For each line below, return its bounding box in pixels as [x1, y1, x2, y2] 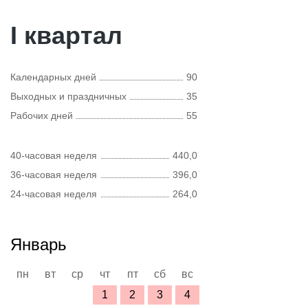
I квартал [10, 21, 122, 49]
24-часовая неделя [10, 188, 97, 199]
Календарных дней [10, 71, 96, 82]
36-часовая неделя [10, 169, 97, 180]
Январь [10, 235, 67, 254]
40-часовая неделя [10, 150, 97, 161]
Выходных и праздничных [10, 91, 126, 102]
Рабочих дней [10, 110, 73, 121]
